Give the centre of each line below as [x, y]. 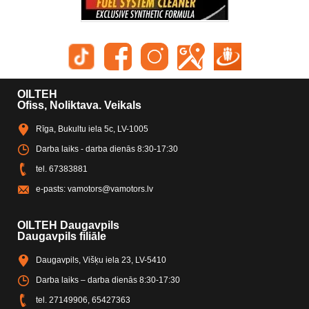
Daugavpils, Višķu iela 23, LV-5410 [101, 260]
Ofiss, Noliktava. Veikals [79, 106]
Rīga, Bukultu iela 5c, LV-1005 [92, 129]
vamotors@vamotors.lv [110, 189]
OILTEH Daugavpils [68, 226]
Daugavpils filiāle [62, 237]
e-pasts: [52, 189]
